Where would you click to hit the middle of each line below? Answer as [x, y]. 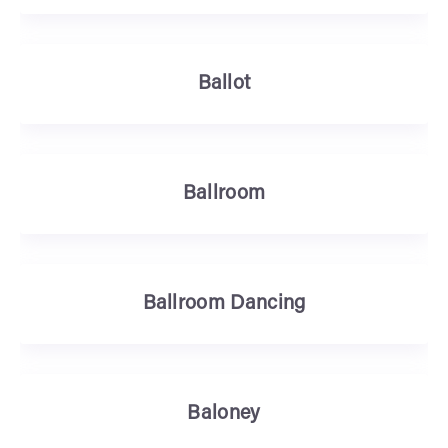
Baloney [224, 414]
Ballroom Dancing [224, 304]
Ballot [224, 84]
